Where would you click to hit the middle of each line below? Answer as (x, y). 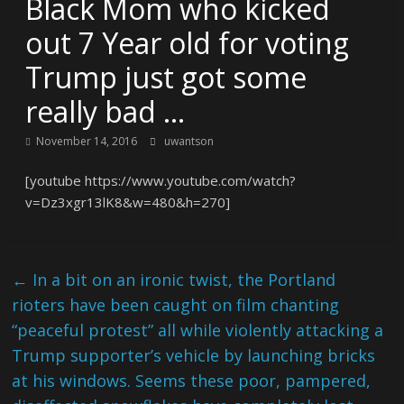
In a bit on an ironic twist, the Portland (182, 280)
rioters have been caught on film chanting (176, 305)
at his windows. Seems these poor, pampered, (192, 381)
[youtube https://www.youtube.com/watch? (161, 180)
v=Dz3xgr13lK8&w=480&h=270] (128, 202)
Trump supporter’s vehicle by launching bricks (194, 355)
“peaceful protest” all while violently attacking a (198, 330)
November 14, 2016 (87, 141)
